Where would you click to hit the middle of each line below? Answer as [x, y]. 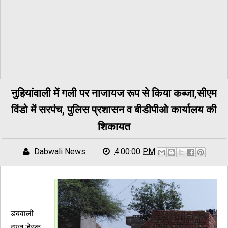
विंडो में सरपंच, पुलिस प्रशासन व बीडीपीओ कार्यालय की [114, 109]
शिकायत [114, 126]
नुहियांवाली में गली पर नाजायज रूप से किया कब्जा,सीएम [114, 93]
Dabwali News [60, 151]
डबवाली [22, 213]
